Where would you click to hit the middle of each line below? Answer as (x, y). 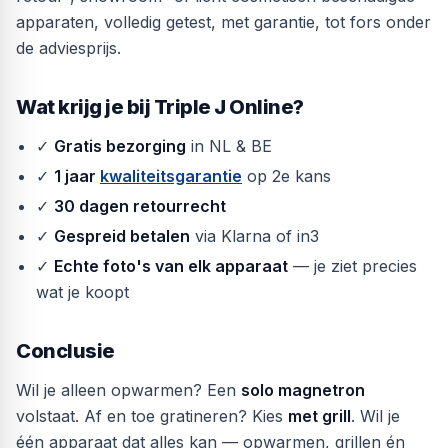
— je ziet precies (352, 266)
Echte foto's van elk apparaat (171, 266)
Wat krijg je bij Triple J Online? (160, 107)
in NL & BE (229, 146)
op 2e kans (286, 176)
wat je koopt (82, 292)
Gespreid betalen (122, 236)
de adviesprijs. (68, 48)
